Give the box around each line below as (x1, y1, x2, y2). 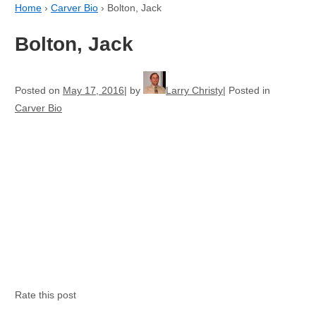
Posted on (14, 84, 63, 96)
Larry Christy (165, 84, 223, 96)
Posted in (228, 84, 270, 96)
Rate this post (14, 288, 76, 300)
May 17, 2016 (62, 84, 124, 96)
